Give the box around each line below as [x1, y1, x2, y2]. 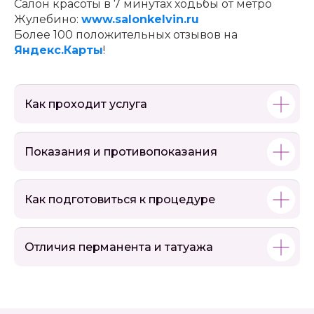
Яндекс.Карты [14, 43, 103, 57]
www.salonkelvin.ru [81, 13, 199, 27]
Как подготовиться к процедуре [25, 193, 215, 207]
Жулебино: [14, 13, 81, 27]
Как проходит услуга [25, 97, 147, 111]
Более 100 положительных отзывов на [14, 28, 238, 42]
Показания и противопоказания [25, 145, 217, 159]
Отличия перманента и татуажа [25, 240, 213, 254]
